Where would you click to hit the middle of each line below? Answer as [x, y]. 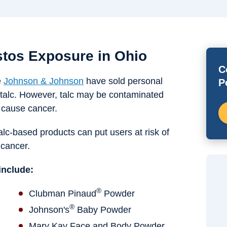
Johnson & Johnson [44, 81]
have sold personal [123, 81]
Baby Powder [103, 210]
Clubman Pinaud [63, 193]
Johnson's [49, 210]
